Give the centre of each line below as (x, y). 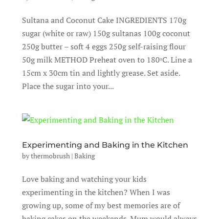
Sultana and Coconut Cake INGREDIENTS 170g (104, 20)
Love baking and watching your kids (84, 179)
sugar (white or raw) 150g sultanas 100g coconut (106, 33)
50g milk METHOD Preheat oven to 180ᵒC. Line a (107, 60)
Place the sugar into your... (68, 86)
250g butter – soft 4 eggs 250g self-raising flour (104, 46)
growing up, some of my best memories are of (101, 205)
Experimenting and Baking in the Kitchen (105, 145)
